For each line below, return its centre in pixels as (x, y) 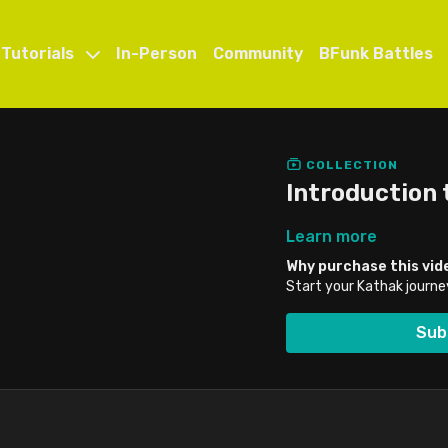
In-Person (156, 53)
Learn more (331, 236)
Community (257, 53)
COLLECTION (350, 164)
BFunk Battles (375, 53)
